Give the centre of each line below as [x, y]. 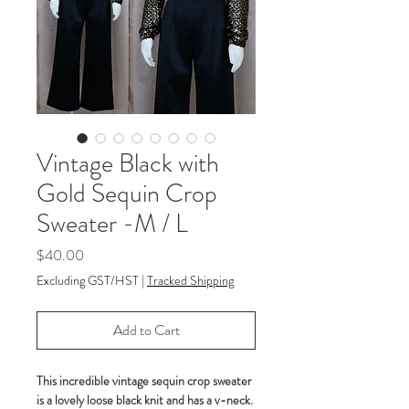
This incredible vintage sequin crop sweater [144, 380]
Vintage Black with [128, 163]
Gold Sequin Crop [127, 193]
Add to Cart [146, 330]
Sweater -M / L [112, 223]
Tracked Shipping [190, 280]
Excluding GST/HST [88, 280]
